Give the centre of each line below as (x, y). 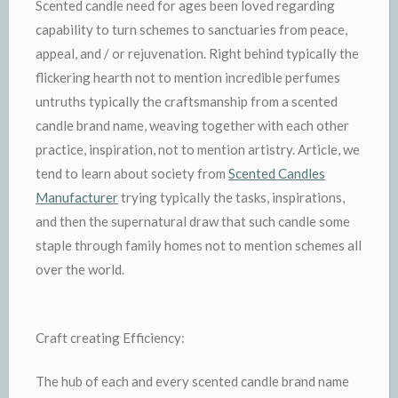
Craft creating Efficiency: (110, 337)
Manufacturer (77, 197)
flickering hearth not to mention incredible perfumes (188, 77)
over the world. (80, 269)
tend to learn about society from (132, 173)
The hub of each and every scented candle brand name (192, 381)
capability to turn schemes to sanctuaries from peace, (191, 29)
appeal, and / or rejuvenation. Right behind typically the (197, 53)
